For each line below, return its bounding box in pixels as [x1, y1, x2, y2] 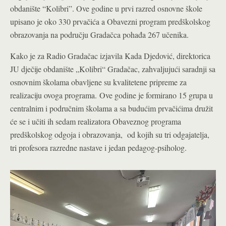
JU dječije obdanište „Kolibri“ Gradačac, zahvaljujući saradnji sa [10, 64, 215, 74]
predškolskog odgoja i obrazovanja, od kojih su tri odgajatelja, [10, 129, 209, 140]
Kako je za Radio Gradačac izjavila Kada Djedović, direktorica [10, 50, 210, 61]
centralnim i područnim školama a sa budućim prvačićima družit [10, 103, 213, 114]
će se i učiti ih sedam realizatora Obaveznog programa [10, 116, 181, 127]
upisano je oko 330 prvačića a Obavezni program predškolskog [10, 16, 210, 27]
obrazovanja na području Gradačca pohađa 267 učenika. [10, 29, 189, 40]
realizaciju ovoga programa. [10, 90, 99, 100]
